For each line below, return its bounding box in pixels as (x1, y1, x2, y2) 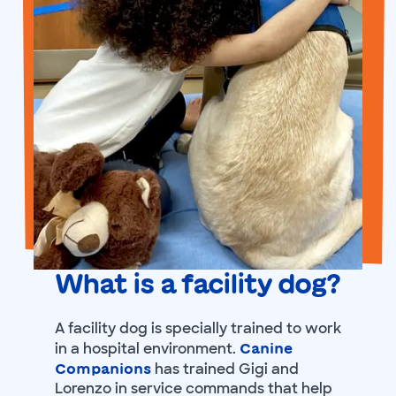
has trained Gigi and (150, 360, 299, 379)
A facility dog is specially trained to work (54, 319, 341, 339)
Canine (239, 341, 293, 356)
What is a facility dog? (54, 270, 339, 298)
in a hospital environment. (54, 339, 240, 359)
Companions (54, 362, 151, 377)
